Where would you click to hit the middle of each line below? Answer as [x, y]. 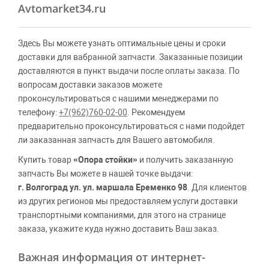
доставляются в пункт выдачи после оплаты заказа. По [129, 71]
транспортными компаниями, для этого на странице [122, 215]
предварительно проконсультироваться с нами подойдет [131, 126]
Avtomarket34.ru [62, 8]
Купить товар [46, 160]
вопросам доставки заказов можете [90, 85]
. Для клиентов [217, 187]
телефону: [38, 112]
